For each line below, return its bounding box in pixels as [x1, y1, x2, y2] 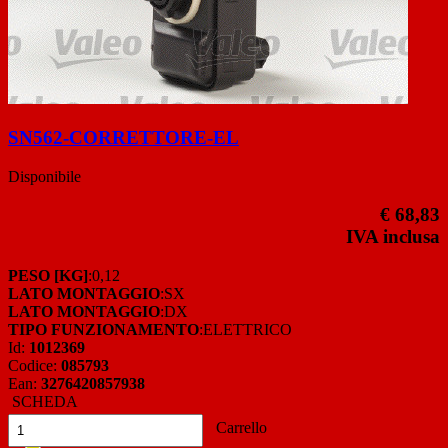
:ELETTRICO [199, 321, 292, 339]
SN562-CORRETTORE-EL [8, 126, 239, 148]
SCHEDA [8, 393, 78, 411]
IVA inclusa [346, 226, 440, 248]
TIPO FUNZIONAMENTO [8, 321, 199, 339]
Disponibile [8, 167, 81, 185]
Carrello [212, 419, 267, 437]
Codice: [8, 357, 61, 375]
